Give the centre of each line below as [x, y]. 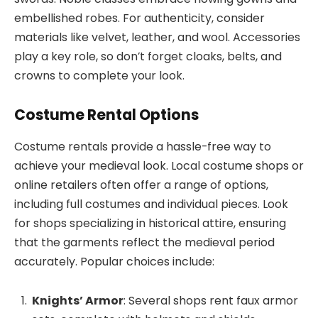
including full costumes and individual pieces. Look [151, 204]
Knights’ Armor [78, 301]
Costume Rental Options [106, 115]
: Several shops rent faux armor [211, 301]
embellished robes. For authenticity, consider [139, 18]
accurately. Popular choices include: [114, 261]
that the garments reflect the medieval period [144, 242]
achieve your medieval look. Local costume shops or [159, 165]
